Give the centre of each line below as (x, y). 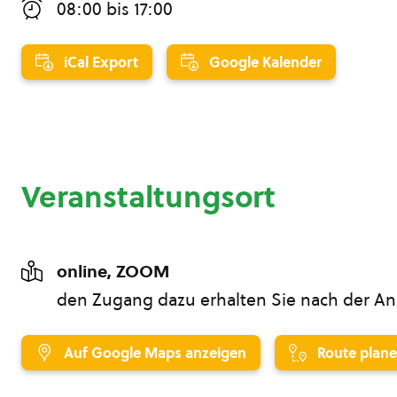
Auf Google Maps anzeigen (155, 352)
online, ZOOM (113, 271)
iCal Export (101, 62)
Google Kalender (265, 62)
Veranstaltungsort (148, 196)
